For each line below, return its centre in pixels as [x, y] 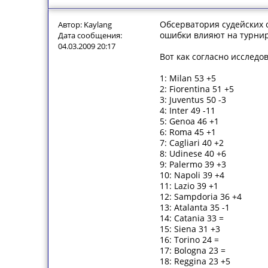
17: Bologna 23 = [193, 250]
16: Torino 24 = [189, 240]
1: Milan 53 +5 [188, 78]
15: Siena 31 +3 [190, 229]
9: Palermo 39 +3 [193, 164]
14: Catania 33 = [192, 218]
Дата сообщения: [90, 35]
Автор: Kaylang [85, 25]
